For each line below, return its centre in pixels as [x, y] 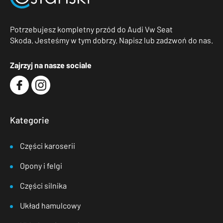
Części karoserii [48, 146]
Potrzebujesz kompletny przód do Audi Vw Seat [91, 29]
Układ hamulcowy [50, 206]
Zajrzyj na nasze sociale [51, 65]
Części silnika [43, 186]
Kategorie [30, 120]
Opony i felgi [41, 166]
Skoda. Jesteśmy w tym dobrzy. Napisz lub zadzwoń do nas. [111, 40]
